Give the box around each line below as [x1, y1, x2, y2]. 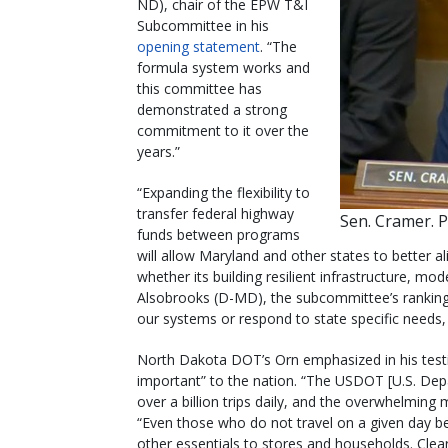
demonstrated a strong [137, 99, 287, 119]
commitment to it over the [137, 120, 309, 140]
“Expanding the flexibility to [137, 182, 310, 202]
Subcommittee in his [137, 15, 269, 35]
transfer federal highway [137, 203, 294, 223]
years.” [137, 141, 180, 161]
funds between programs [137, 224, 300, 244]
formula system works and [137, 57, 310, 77]
